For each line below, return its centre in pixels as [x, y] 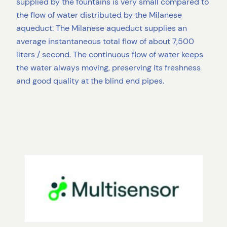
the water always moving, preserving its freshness [108, 68]
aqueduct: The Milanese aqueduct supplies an [102, 28]
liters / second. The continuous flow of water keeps [110, 55]
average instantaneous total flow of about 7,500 [105, 42]
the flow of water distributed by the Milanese [99, 15]
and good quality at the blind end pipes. [90, 81]
